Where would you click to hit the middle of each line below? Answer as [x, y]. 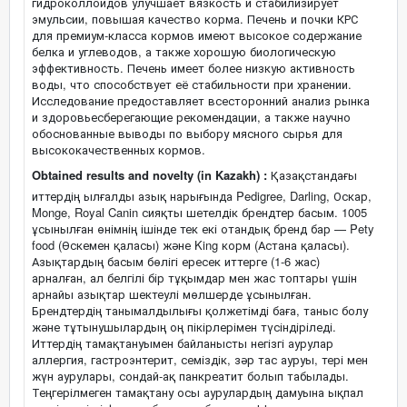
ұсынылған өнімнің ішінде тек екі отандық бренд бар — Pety [203, 228]
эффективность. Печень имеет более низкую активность [194, 68]
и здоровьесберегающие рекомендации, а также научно [191, 117]
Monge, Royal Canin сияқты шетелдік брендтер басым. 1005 [199, 212]
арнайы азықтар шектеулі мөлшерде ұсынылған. [172, 294]
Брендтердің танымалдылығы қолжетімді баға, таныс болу [200, 310]
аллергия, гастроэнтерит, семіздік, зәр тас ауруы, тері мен [200, 359]
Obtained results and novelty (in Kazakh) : [149, 175]
